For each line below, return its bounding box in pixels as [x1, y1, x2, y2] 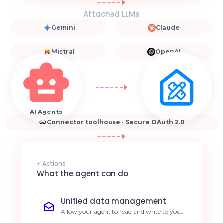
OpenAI [155, 48, 181, 56]
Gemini [51, 24, 75, 32]
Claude [156, 24, 180, 32]
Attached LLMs [83, 8, 140, 19]
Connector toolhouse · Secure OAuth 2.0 [46, 118, 185, 126]
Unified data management [61, 195, 166, 206]
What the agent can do [37, 168, 128, 179]
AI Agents [30, 108, 63, 116]
